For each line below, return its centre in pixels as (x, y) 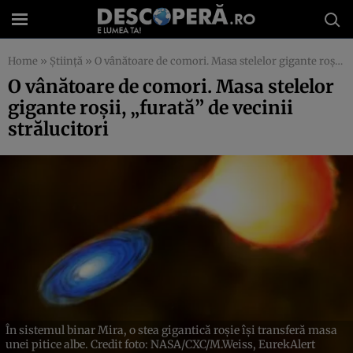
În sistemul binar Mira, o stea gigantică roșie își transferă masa (171, 330)
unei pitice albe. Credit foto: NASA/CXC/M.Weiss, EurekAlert (160, 344)
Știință (66, 61)
